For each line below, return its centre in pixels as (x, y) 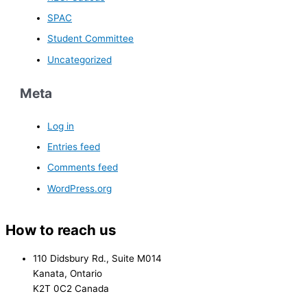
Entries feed (74, 147)
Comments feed (83, 168)
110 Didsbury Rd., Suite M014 (97, 259)
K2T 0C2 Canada (71, 289)
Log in (61, 126)
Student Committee (91, 39)
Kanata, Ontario (67, 274)
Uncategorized (80, 59)
